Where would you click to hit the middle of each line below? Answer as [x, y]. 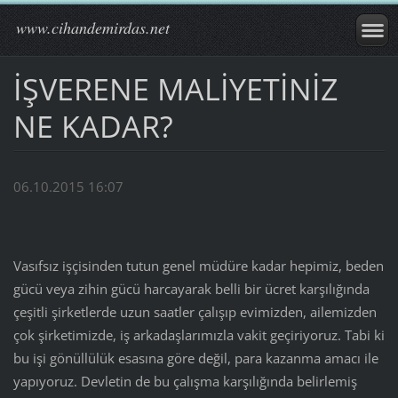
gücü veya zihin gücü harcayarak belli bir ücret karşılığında [191, 289]
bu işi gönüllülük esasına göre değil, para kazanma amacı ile [195, 358]
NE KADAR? [93, 126]
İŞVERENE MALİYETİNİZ [175, 88]
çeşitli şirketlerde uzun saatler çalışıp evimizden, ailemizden [195, 312]
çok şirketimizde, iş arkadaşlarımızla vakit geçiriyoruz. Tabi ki [199, 335]
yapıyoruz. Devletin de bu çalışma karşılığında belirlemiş [185, 382]
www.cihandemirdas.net [93, 28]
